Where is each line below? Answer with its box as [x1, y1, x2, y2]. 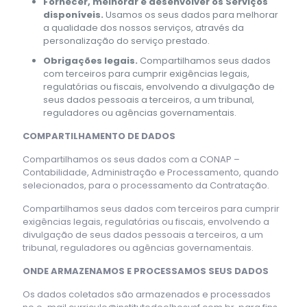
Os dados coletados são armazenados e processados [23, 287, 271, 301]
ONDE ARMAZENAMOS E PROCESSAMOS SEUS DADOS [23, 264, 269, 278]
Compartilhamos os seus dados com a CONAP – [23, 152, 240, 166]
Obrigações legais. [43, 53, 138, 67]
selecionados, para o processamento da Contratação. [23, 178, 269, 192]
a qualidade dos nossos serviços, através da [43, 21, 244, 34]
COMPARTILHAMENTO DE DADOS [23, 129, 175, 143]
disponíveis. [43, 8, 103, 21]
